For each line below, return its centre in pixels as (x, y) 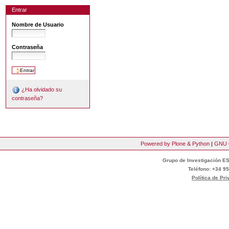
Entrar (20, 10)
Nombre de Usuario (38, 25)
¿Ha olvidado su (41, 90)
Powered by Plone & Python (175, 143)
